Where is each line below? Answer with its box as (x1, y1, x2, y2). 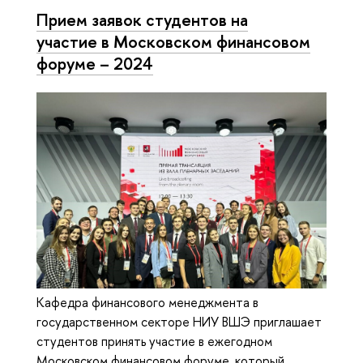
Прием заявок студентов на (36, 7, 248, 31)
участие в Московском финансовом (36, 29, 310, 53)
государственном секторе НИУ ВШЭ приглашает (36, 312, 322, 331)
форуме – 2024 (36, 51, 153, 75)
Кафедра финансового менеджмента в (36, 293, 258, 311)
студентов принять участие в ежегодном (36, 331, 272, 350)
